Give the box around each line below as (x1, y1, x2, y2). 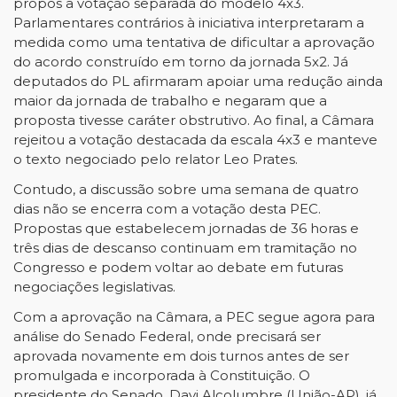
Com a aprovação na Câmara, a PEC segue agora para (13, 308, 375, 325)
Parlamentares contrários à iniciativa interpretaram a (13, 14, 364, 31)
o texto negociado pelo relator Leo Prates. (13, 151, 301, 167)
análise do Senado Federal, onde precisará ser (13, 328, 321, 345)
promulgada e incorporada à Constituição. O (13, 367, 310, 384)
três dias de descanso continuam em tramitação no (13, 239, 357, 256)
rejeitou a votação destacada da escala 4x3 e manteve (13, 131, 378, 148)
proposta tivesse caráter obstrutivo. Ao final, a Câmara (13, 112, 374, 128)
